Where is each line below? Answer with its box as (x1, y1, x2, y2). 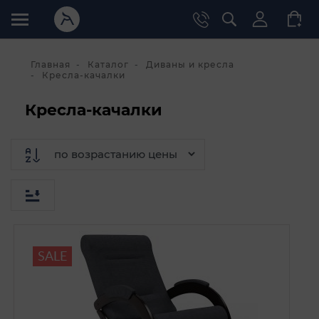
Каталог (88, 59, 129, 70)
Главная (31, 59, 70, 70)
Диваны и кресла (146, 59, 234, 70)
